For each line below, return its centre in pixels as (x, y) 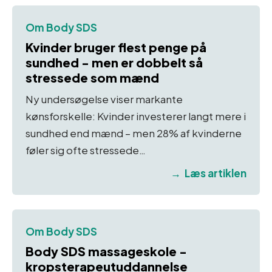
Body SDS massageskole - (106, 251)
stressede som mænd (92, 77)
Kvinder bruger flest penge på (116, 47)
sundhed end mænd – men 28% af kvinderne (134, 133)
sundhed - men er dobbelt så (114, 62)
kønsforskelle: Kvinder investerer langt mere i (136, 116)
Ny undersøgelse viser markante (104, 99)
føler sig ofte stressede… (86, 150)
